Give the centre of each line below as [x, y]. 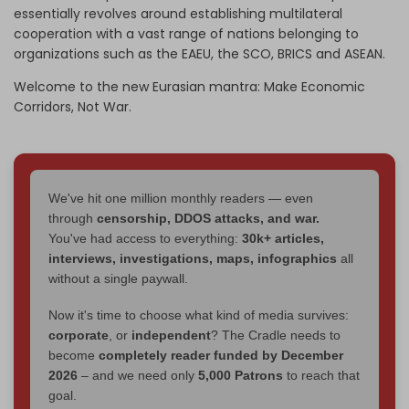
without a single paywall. [118, 278]
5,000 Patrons [241, 375]
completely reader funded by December [221, 355]
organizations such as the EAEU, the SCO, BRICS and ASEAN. [199, 53]
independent [171, 335]
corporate [79, 335]
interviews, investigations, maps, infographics [193, 258]
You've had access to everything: [145, 238]
